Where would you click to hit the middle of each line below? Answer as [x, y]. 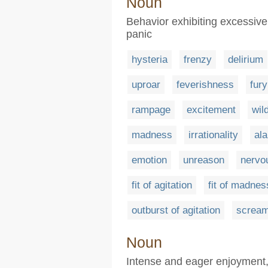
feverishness [205, 84]
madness [152, 135]
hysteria [150, 59]
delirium [246, 59]
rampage [151, 109]
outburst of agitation [176, 210]
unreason [204, 160]
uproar [146, 84]
